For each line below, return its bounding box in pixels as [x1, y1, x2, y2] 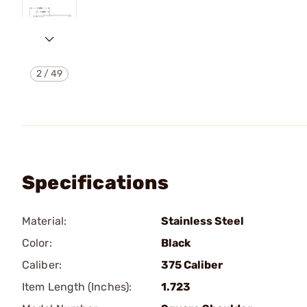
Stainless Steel [161, 214, 244, 228]
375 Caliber [161, 258, 223, 271]
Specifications [22, 171, 169, 194]
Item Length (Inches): [22, 280, 132, 293]
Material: [22, 214, 66, 228]
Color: [22, 236, 52, 249]
